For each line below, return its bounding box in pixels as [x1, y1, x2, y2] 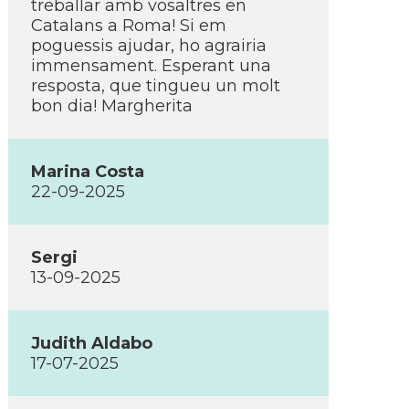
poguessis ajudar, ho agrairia [31, 36, 267, 56]
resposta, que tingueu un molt [31, 76, 280, 96]
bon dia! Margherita [31, 96, 193, 116]
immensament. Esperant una [31, 56, 271, 76]
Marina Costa [31, 162, 144, 182]
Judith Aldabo [31, 333, 152, 353]
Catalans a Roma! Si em [31, 16, 226, 36]
